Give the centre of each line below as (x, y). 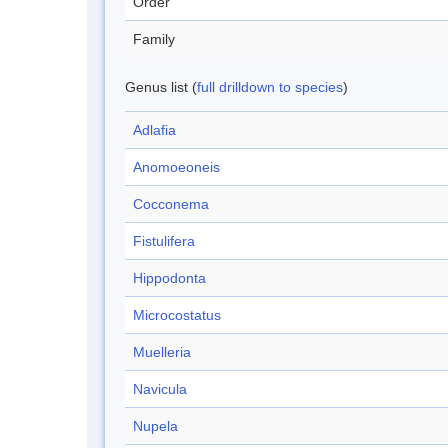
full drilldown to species (270, 87)
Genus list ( (161, 87)
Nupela (155, 426)
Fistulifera (164, 241)
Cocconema (171, 204)
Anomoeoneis (176, 167)
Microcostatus (177, 315)
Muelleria (162, 352)
